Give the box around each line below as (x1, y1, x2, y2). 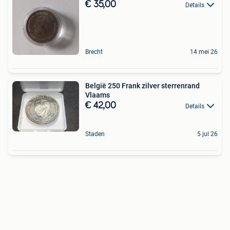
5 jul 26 (197, 130, 218, 138)
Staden (85, 130, 105, 138)
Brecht (85, 48, 103, 55)
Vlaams (85, 91, 110, 99)
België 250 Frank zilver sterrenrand (85, 82, 200, 90)
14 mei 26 (190, 48, 218, 55)
